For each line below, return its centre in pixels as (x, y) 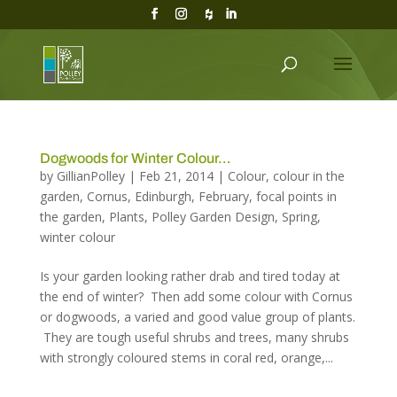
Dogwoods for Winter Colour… (135, 159)
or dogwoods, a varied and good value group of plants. (197, 317)
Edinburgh (163, 197)
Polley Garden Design (213, 217)
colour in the (308, 176)
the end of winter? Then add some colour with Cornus (196, 297)
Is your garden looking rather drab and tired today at (190, 276)
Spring (299, 217)
